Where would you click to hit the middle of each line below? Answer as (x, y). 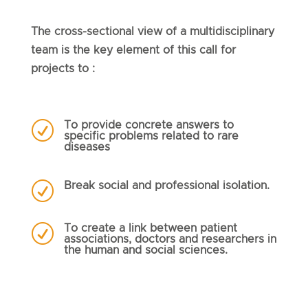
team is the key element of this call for (133, 51)
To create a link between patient (150, 229)
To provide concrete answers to (148, 125)
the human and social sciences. (145, 251)
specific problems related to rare (151, 136)
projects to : (63, 69)
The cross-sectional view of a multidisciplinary (152, 32)
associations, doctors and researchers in (170, 240)
